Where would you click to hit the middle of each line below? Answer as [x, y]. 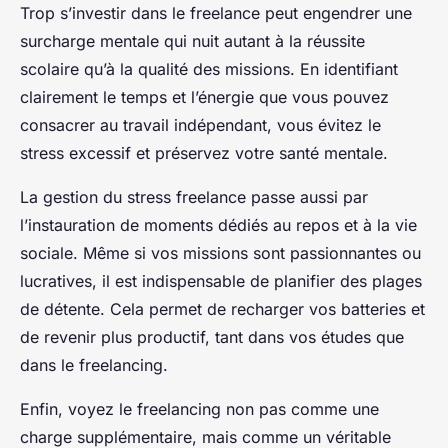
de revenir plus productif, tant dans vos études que [212, 336]
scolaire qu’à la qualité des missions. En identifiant [209, 68]
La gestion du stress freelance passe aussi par [194, 196]
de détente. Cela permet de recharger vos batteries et [222, 308]
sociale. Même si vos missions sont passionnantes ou [220, 252]
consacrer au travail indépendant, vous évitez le [200, 124]
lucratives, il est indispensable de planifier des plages [221, 280]
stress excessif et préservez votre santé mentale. [204, 152]
